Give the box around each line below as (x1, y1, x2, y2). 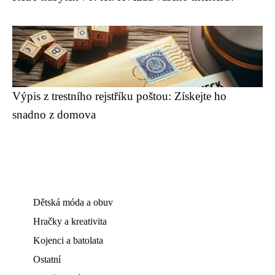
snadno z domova (12, 108, 96, 122)
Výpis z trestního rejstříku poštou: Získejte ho (12, 90, 227, 103)
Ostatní (33, 254, 61, 265)
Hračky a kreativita (33, 216, 107, 227)
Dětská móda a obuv (33, 197, 113, 208)
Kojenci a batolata (33, 235, 103, 246)
